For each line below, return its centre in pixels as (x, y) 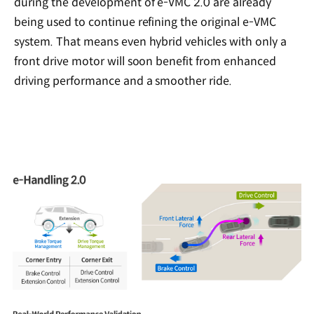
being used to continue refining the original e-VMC (145, 22)
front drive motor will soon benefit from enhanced (145, 62)
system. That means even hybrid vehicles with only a (150, 42)
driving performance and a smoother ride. (123, 81)
